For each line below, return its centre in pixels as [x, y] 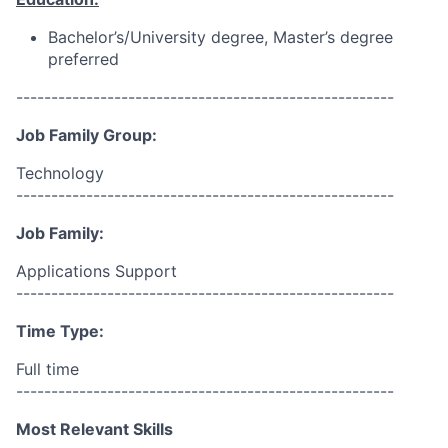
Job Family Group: [86, 135]
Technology [60, 173]
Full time [47, 369]
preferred [83, 59]
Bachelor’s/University [127, 37]
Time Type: [60, 331]
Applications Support [96, 271]
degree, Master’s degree [299, 37]
